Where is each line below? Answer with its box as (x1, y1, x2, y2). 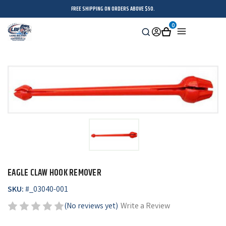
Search (145, 31, 165, 41)
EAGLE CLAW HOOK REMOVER (8, 166, 101, 181)
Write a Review (120, 201, 170, 213)
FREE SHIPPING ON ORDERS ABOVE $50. (71, 5, 155, 13)
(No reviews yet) (64, 201, 118, 213)
